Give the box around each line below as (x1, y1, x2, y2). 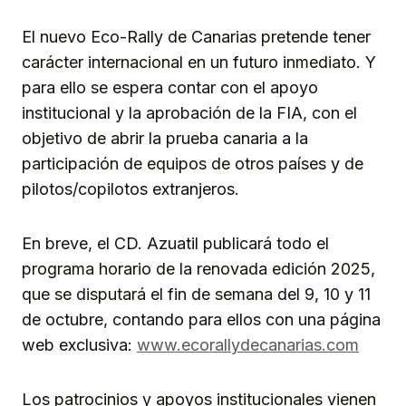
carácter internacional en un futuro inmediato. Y (22, 53, 376, 72)
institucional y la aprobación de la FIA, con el (22, 103, 357, 123)
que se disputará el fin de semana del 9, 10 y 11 (22, 285, 371, 304)
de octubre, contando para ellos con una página (22, 310, 381, 330)
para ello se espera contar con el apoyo (22, 78, 318, 98)
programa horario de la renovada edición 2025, (22, 259, 375, 279)
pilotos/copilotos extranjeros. (22, 179, 239, 199)
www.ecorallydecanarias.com (137, 335, 359, 355)
